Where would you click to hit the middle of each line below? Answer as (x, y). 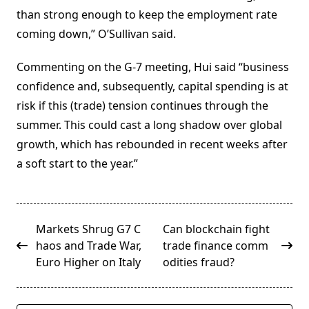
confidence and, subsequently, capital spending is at (152, 87)
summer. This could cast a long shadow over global (149, 125)
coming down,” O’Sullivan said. (96, 34)
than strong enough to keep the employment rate (147, 15)
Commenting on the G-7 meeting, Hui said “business (153, 67)
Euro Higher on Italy (88, 262)
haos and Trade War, (89, 246)
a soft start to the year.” (77, 164)
